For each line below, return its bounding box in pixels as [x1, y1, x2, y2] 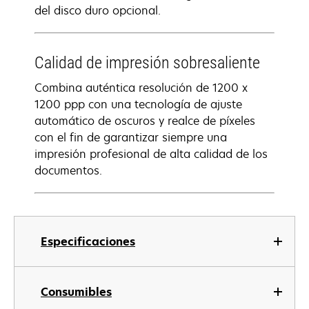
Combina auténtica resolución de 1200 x [34, 80, 248, 95]
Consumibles [41, 284, 112, 299]
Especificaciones [41, 234, 135, 249]
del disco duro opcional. [34, 3, 161, 18]
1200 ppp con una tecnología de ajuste [34, 97, 242, 112]
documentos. [34, 163, 102, 178]
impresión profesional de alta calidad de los [34, 146, 268, 161]
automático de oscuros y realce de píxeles [34, 113, 255, 128]
